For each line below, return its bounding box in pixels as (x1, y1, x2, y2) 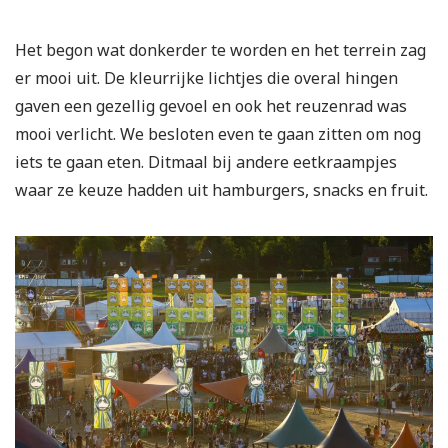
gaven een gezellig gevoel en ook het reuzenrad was (15, 95, 407, 118)
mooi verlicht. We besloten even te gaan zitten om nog (15, 123, 421, 146)
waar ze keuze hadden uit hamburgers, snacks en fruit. (15, 179, 428, 202)
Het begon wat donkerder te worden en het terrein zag (15, 39, 426, 62)
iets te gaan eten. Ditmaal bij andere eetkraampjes (15, 151, 397, 174)
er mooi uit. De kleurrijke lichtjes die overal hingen (15, 67, 398, 90)
